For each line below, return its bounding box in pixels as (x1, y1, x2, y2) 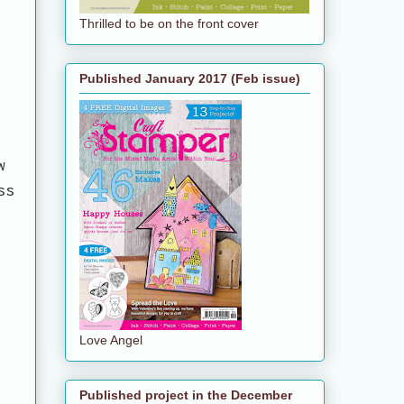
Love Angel (79, 332, 142, 347)
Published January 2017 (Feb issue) (79, 70, 300, 86)
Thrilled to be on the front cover (79, 15, 259, 31)
